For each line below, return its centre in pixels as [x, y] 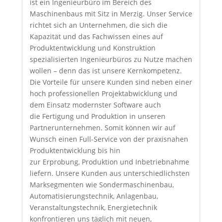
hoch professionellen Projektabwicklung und [103, 94]
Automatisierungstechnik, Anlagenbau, [94, 196]
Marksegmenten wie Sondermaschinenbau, [102, 185]
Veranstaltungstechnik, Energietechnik [93, 208]
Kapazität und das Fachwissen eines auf [96, 37]
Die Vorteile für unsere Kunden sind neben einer [111, 82]
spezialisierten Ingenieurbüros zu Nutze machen [111, 59]
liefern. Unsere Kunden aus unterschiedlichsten [110, 173]
